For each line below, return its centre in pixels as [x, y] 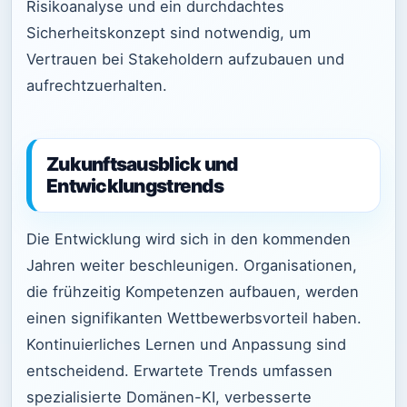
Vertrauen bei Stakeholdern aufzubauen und [185, 60]
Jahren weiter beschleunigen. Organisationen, [192, 266]
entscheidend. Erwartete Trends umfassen [179, 371]
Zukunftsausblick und [142, 164]
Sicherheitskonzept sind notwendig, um [169, 33]
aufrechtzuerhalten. [97, 86]
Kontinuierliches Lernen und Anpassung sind [186, 345]
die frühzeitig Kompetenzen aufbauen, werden [193, 292]
